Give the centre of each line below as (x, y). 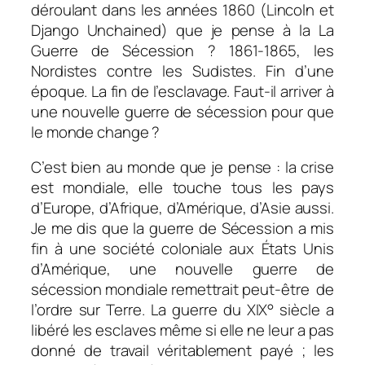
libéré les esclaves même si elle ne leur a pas (182, 330)
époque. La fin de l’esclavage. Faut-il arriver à (182, 91)
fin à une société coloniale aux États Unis (182, 249)
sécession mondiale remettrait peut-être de (182, 290)
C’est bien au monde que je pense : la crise (182, 167)
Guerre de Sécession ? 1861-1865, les (182, 50)
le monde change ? (96, 132)
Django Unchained (96, 30)
